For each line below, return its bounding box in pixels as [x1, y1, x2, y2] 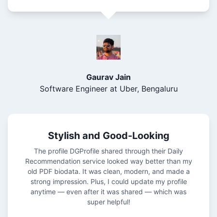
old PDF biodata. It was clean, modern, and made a [27, 167, 190, 175]
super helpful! [87, 197, 130, 206]
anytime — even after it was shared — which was [31, 187, 186, 196]
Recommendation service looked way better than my [25, 156, 192, 165]
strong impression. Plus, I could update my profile [30, 177, 187, 186]
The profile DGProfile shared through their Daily [34, 146, 183, 155]
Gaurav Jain [86, 72, 131, 82]
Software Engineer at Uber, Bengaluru [39, 83, 178, 93]
